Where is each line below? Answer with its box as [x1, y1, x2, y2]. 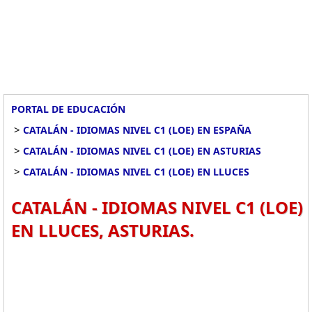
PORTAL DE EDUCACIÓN [11, 102, 125, 116]
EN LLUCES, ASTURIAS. [11, 219, 194, 242]
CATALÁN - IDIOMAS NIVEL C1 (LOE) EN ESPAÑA [23, 123, 251, 136]
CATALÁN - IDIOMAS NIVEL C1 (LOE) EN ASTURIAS [23, 144, 261, 157]
